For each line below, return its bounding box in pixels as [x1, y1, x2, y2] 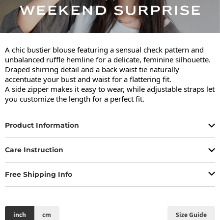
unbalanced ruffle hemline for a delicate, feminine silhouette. [5, 54, 211, 64]
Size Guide [176, 210, 207, 219]
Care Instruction [5, 145, 63, 155]
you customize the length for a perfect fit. [5, 93, 144, 104]
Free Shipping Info [5, 169, 72, 179]
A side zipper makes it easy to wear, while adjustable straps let [5, 83, 215, 94]
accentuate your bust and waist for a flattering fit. [5, 74, 171, 84]
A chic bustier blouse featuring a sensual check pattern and [5, 44, 204, 55]
